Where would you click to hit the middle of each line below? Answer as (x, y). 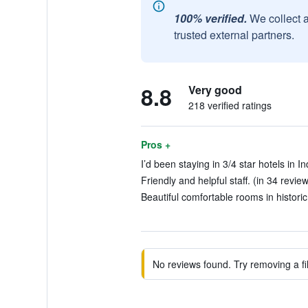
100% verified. (210, 18)
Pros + (155, 144)
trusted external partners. (234, 35)
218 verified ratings (230, 105)
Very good (215, 90)
